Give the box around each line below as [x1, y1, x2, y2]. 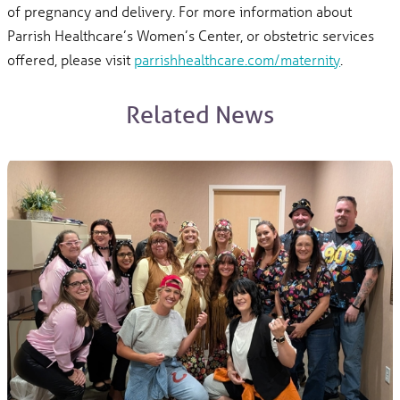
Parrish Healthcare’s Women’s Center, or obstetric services [7, 25, 375, 45]
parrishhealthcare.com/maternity [134, 49, 341, 69]
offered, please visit [7, 49, 135, 69]
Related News [126, 99, 274, 129]
